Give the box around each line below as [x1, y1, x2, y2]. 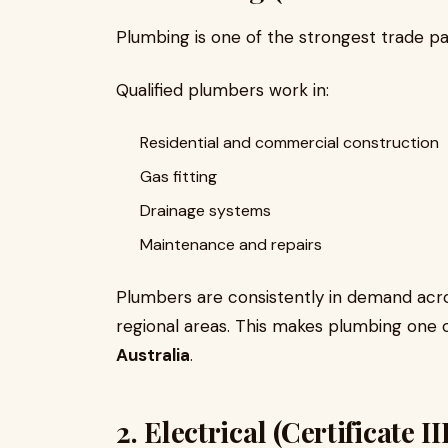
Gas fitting [140, 166, 217, 187]
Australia [116, 344, 190, 366]
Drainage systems [140, 200, 271, 221]
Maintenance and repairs [140, 234, 322, 255]
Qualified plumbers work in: [116, 79, 329, 101]
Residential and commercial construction [140, 132, 439, 153]
